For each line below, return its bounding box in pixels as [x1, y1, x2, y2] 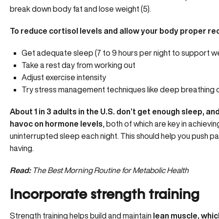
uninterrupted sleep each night [10, 132, 117, 140]
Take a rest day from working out [22, 61, 135, 69]
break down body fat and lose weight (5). [10, 5, 153, 13]
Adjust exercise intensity [22, 73, 106, 81]
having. [10, 144, 34, 152]
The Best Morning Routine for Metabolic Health [32, 166, 189, 174]
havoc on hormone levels [10, 120, 103, 128]
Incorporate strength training [10, 188, 199, 202]
